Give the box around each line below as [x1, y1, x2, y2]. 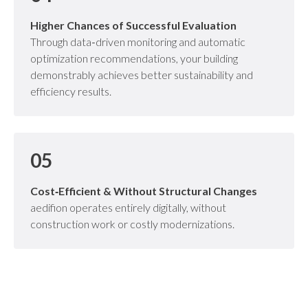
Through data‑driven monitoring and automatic [30, 34, 245, 48]
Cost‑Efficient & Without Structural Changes [30, 184, 257, 197]
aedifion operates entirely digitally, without [30, 200, 226, 214]
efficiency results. [30, 84, 111, 98]
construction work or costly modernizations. [30, 217, 234, 230]
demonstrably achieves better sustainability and [30, 67, 253, 81]
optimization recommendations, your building [30, 51, 238, 65]
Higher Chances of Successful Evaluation [30, 18, 236, 32]
